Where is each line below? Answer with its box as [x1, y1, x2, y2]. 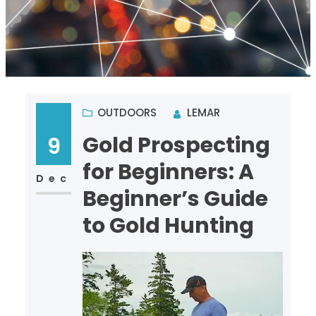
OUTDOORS [97, 104, 157, 120]
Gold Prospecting [82, 130, 270, 160]
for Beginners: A [82, 157, 254, 187]
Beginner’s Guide [82, 183, 268, 214]
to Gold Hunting [82, 210, 254, 241]
